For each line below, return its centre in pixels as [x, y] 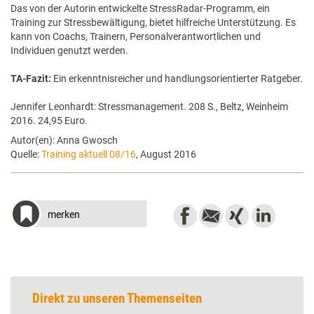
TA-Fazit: [31, 78]
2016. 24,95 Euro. [49, 121]
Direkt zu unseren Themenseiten [117, 298]
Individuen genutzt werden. [69, 50]
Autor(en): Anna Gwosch [64, 140]
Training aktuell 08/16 [89, 154]
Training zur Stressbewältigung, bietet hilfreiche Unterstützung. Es [153, 22]
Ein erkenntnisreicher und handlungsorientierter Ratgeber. [177, 78]
